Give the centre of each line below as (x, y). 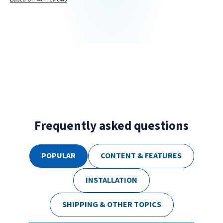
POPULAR (58, 156)
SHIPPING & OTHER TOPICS (111, 204)
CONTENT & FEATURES (141, 156)
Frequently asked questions (111, 126)
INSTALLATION (111, 180)
